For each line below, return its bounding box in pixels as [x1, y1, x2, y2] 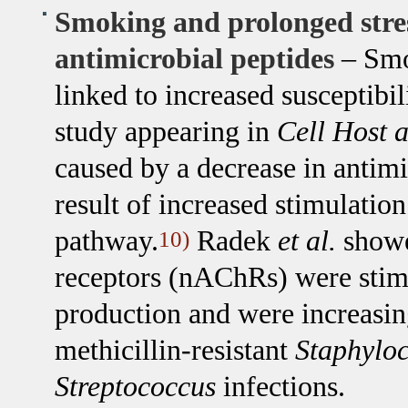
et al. [277, 225, 336, 258]
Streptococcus [54, 371, 216, 403]
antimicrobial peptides [54, 43, 334, 76]
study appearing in [54, 116, 277, 148]
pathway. [54, 225, 158, 258]
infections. [215, 371, 345, 403]
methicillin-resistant [54, 334, 295, 367]
